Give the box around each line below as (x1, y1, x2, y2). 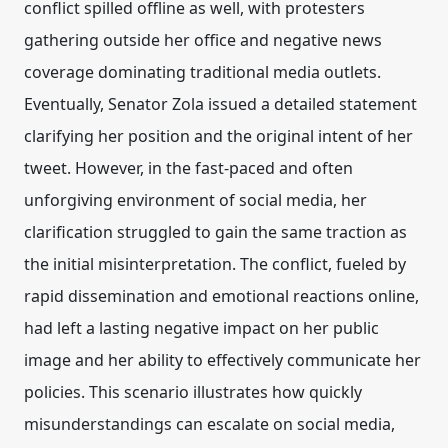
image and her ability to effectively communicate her (24, 349, 421, 371)
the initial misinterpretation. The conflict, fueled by (24, 253, 406, 275)
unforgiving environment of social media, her (24, 189, 367, 211)
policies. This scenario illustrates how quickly (24, 381, 362, 403)
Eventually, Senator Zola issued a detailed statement (24, 93, 417, 115)
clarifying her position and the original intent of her (24, 125, 413, 147)
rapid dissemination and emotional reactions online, (24, 285, 419, 307)
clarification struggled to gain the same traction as (24, 221, 407, 243)
